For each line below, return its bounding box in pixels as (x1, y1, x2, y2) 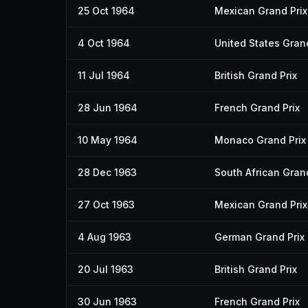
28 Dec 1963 (78, 166, 137, 178)
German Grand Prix (214, 231, 305, 243)
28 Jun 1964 (78, 102, 137, 113)
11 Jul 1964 (78, 69, 130, 81)
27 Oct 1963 (78, 199, 135, 210)
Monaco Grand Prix (214, 134, 306, 146)
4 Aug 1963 (78, 231, 131, 243)
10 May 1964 (78, 134, 137, 146)
